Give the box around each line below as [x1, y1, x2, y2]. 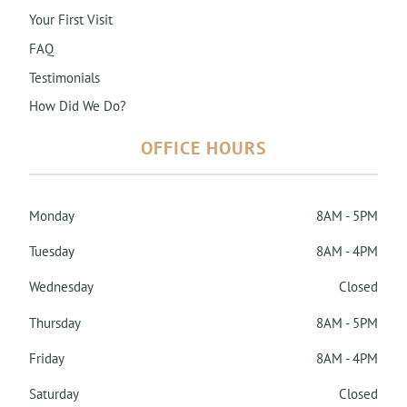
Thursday [29, 313, 81, 332]
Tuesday [29, 242, 74, 261]
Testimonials [29, 67, 100, 86]
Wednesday [29, 277, 94, 296]
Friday [29, 349, 65, 368]
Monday [29, 205, 74, 224]
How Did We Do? [29, 96, 126, 115]
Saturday [29, 384, 79, 403]
